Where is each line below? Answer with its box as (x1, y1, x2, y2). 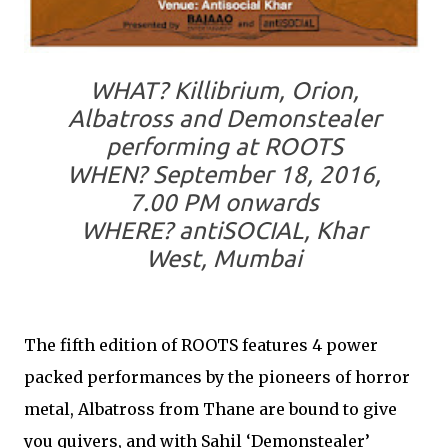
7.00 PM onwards (129, 188, 319, 216)
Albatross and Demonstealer (67, 104, 381, 132)
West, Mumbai (146, 244, 302, 272)
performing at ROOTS (105, 132, 343, 160)
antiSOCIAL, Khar (173, 216, 367, 244)
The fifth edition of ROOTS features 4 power (24, 334, 378, 355)
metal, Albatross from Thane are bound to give (24, 398, 397, 419)
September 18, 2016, (147, 160, 381, 188)
